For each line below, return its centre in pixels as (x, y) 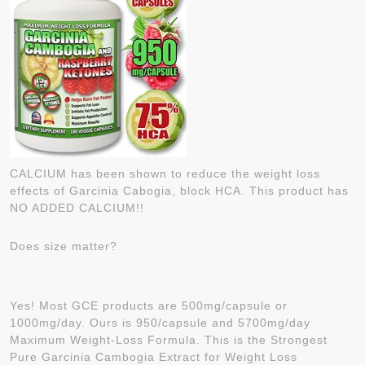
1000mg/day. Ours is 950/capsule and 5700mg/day (160, 323)
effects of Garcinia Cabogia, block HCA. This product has (179, 191)
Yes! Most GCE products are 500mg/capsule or (149, 306)
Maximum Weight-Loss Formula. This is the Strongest (169, 340)
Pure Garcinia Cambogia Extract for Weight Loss (154, 357)
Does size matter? (64, 246)
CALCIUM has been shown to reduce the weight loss (165, 174)
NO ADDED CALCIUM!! (77, 208)
